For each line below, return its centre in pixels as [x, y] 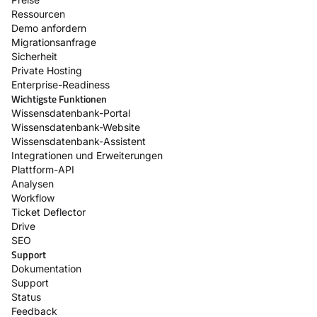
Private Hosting [47, 70]
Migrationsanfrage [54, 42]
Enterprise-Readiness [60, 84]
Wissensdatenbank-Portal [71, 113]
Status [26, 296]
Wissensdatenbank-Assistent [79, 141]
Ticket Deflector [48, 212]
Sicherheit [34, 56]
